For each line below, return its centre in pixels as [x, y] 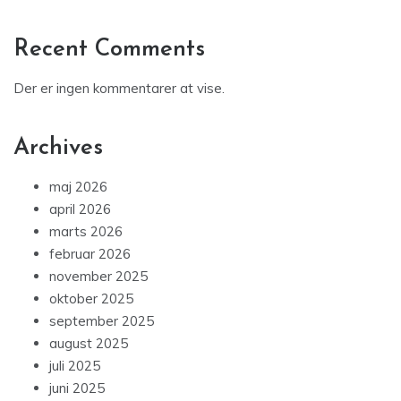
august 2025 [89, 344]
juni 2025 [77, 388]
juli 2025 [75, 366]
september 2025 [102, 321]
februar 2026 [90, 254]
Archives [58, 149]
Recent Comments [109, 50]
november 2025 [98, 277]
